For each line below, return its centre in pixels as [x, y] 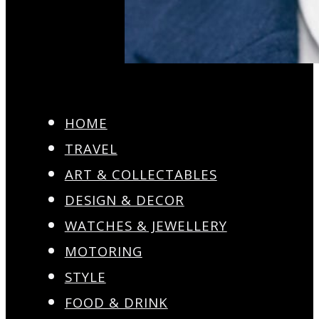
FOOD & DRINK [116, 303]
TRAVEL [91, 149]
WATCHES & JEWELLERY [146, 226]
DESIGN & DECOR [124, 200]
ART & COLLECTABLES [141, 174]
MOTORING [103, 251]
